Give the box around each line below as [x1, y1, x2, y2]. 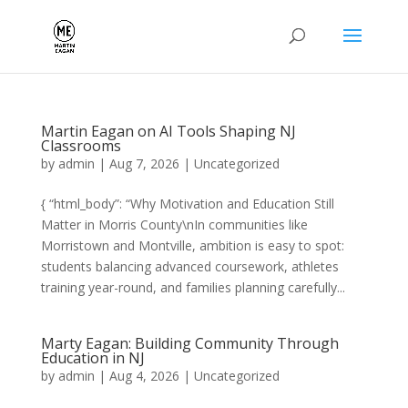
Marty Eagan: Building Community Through [40, 333, 339, 353]
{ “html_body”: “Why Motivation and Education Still [40, 195, 334, 212]
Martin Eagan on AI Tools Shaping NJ [40, 121, 296, 141]
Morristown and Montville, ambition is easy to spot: [40, 237, 344, 254]
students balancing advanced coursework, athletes [40, 258, 339, 275]
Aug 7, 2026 [108, 155, 179, 172]
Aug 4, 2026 [108, 367, 179, 384]
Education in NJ [40, 348, 145, 368]
